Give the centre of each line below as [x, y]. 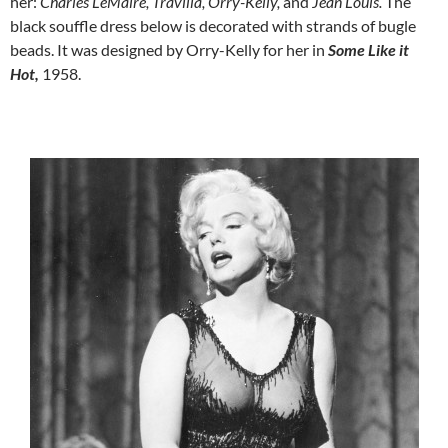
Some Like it [368, 49]
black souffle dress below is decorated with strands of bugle [213, 25]
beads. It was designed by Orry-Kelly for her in [169, 49]
